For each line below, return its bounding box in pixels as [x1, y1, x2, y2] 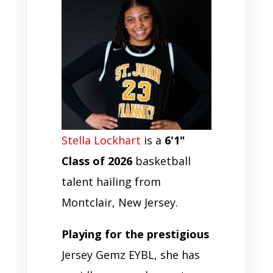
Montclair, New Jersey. [61, 194, 181, 210]
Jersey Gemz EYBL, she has [61, 247, 200, 262]
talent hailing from [61, 174, 161, 189]
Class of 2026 [61, 153, 132, 168]
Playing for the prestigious [61, 226, 209, 241]
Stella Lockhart [61, 132, 141, 147]
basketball [132, 153, 191, 168]
